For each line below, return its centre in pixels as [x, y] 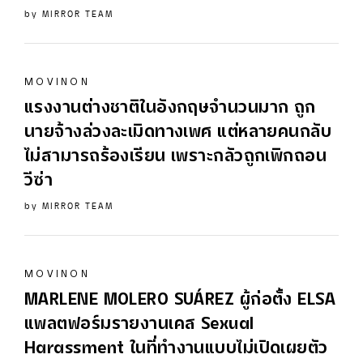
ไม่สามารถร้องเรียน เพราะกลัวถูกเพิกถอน [176, 157]
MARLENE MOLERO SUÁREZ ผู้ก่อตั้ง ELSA [180, 301]
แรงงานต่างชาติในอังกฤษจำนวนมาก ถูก [170, 109]
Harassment [75, 349]
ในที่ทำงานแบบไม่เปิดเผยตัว [226, 349]
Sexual [227, 325]
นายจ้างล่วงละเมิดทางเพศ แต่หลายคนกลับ [178, 133]
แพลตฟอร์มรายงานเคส [113, 325]
